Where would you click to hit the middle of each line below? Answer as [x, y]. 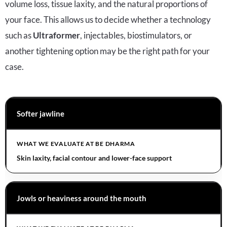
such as [19, 35]
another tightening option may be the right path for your [107, 51]
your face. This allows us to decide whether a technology [108, 20]
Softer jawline [41, 114]
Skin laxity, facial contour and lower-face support [94, 158]
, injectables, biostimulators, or [136, 35]
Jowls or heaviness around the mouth [82, 198]
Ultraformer [56, 35]
